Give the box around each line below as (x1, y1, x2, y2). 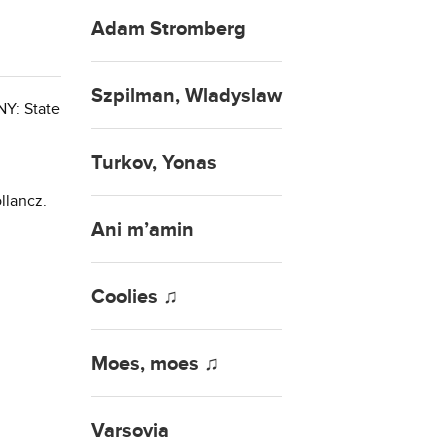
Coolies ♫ (91, 284, 178, 309)
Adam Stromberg (91, 16, 246, 41)
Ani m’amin (91, 217, 194, 242)
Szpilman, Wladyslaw (91, 83, 282, 108)
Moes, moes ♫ (91, 351, 219, 376)
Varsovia (91, 418, 169, 443)
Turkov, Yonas (91, 150, 217, 175)
